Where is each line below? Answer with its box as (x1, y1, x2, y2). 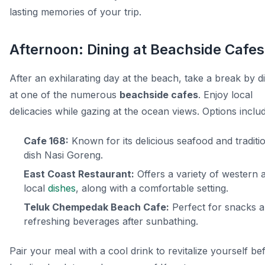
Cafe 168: (24, 135, 69, 147)
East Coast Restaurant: (24, 168, 134, 180)
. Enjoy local (198, 89, 253, 101)
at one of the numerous (9, 89, 119, 101)
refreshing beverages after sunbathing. (24, 215, 198, 228)
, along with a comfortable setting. (76, 182, 228, 195)
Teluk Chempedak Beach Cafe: (24, 201, 169, 214)
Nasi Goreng (44, 149, 101, 161)
